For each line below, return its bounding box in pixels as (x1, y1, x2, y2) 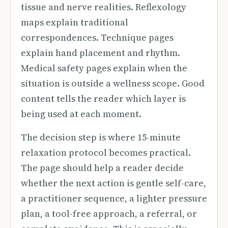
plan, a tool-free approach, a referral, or (21, 207, 197, 220)
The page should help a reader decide (21, 161, 184, 174)
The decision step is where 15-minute (21, 131, 181, 144)
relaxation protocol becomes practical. (21, 146, 191, 159)
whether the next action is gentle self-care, (21, 177, 206, 189)
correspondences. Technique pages (21, 31, 174, 44)
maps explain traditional (21, 16, 128, 28)
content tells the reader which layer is (21, 92, 186, 105)
